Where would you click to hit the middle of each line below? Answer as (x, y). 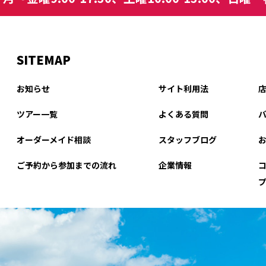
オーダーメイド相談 (54, 139)
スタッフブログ (187, 139)
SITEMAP (44, 59)
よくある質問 (183, 114)
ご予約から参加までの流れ (66, 165)
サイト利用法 (183, 88)
